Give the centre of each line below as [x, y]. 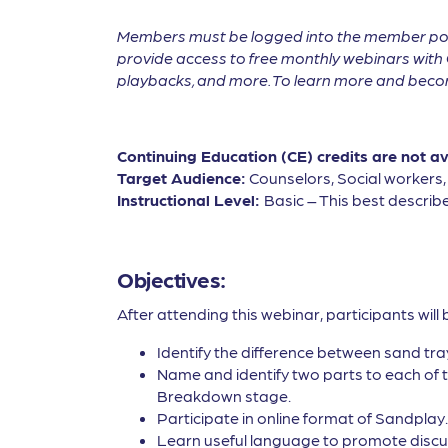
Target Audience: [181, 177]
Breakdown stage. [224, 395]
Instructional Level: [190, 199]
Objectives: [171, 278]
